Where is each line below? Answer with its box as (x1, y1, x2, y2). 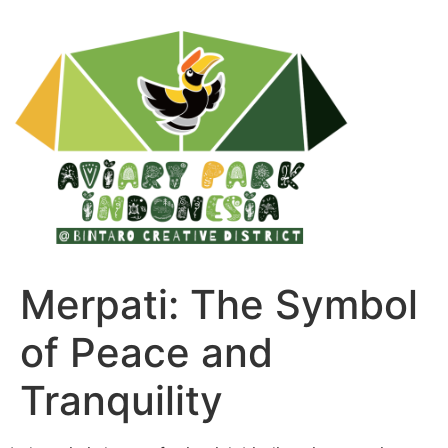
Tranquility (20, 376, 223, 426)
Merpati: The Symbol (20, 280, 418, 330)
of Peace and (20, 328, 273, 378)
